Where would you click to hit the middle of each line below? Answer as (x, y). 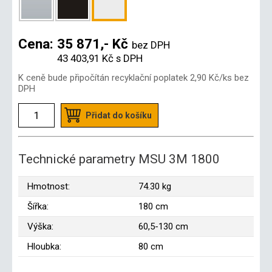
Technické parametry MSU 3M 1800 (119, 159)
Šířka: (38, 206)
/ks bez (234, 77)
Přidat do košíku (119, 115)
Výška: (40, 226)
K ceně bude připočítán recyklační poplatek (104, 77)
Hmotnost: (49, 186)
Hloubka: (44, 246)
